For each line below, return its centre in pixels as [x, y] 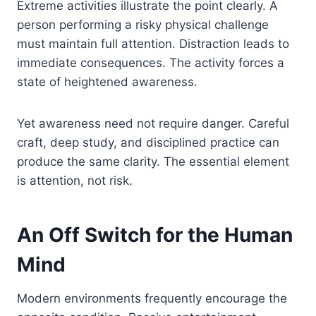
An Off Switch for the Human [155, 235]
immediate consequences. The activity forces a [151, 63]
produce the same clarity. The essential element [153, 162]
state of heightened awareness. [107, 82]
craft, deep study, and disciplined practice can [148, 142]
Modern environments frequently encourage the [152, 298]
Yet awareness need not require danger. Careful [153, 123]
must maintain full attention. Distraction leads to [153, 44]
